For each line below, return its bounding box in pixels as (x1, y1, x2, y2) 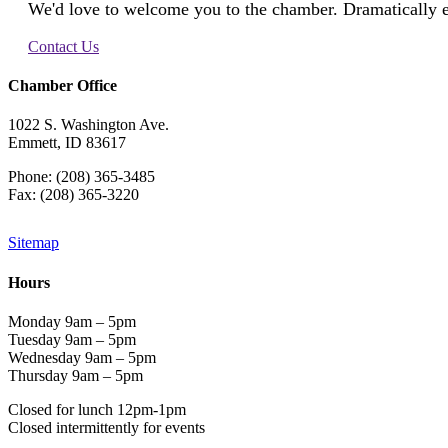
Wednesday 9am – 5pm (8, 348, 156, 366)
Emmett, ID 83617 (8, 134, 126, 152)
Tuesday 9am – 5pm (8, 330, 136, 348)
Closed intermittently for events (8, 418, 205, 436)
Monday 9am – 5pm (8, 312, 136, 330)
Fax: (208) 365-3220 (8, 186, 139, 204)
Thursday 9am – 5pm (8, 366, 143, 384)
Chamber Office (8, 77, 117, 95)
